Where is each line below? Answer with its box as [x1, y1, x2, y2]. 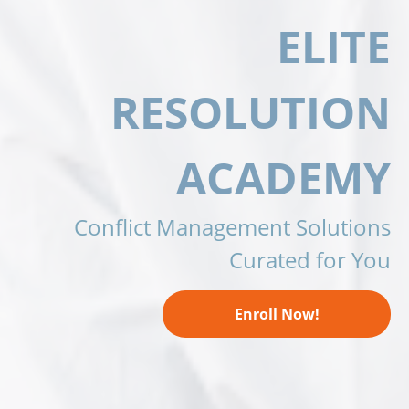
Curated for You [229, 244, 391, 275]
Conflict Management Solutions [74, 211, 391, 242]
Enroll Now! [234, 303, 320, 324]
